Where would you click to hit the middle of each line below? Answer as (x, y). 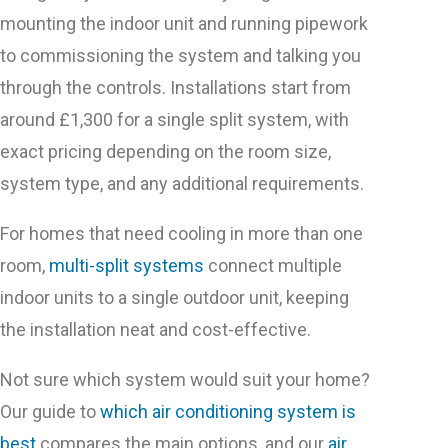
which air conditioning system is (228, 412)
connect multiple (273, 266)
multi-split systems (126, 266)
